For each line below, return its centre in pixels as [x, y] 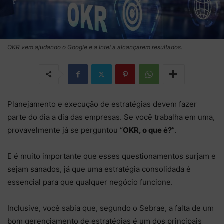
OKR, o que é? [147, 130]
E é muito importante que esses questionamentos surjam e [112, 156]
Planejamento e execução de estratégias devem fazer [102, 104]
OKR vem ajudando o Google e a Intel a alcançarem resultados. [95, 47]
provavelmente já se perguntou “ [65, 130]
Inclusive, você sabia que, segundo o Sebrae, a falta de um [111, 208]
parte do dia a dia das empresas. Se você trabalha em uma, [111, 117]
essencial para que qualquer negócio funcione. [91, 182]
